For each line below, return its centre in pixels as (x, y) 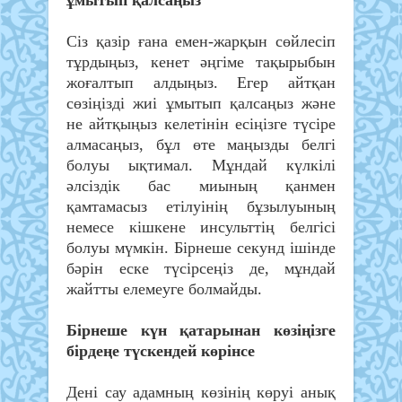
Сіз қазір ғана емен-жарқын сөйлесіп (201, 42)
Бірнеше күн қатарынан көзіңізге (201, 331)
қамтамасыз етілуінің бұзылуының (201, 207)
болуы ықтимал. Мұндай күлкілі (201, 166)
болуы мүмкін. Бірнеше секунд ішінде (201, 248)
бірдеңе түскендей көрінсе (161, 351)
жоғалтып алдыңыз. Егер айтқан (201, 83)
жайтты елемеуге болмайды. (164, 289)
